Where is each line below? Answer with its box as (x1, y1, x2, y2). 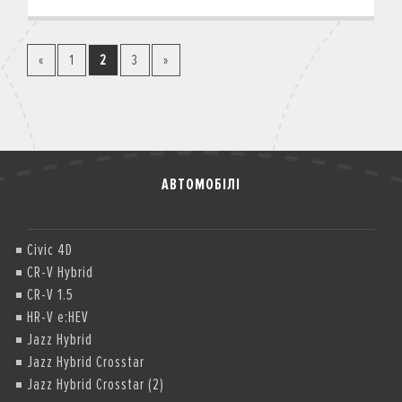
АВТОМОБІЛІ (162, 174, 240, 194)
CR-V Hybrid (27, 262, 93, 282)
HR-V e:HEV (27, 307, 89, 327)
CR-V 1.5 (27, 284, 74, 304)
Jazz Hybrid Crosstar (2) (27, 374, 164, 394)
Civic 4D (27, 240, 73, 259)
